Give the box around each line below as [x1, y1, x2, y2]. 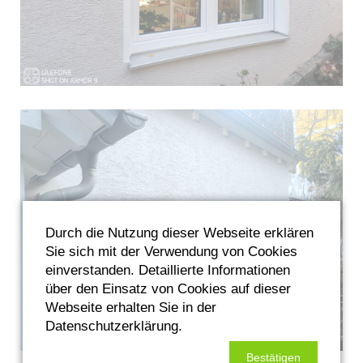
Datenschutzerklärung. [45, 318, 182, 335]
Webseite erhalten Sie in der [45, 300, 216, 316]
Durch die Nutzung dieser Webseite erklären [45, 225, 314, 241]
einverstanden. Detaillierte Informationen [45, 263, 290, 279]
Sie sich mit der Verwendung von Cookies [45, 244, 297, 260]
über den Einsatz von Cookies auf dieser [45, 281, 291, 297]
